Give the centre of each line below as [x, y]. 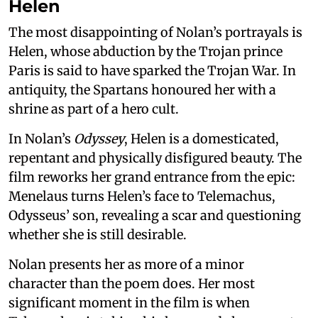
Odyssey [99, 139]
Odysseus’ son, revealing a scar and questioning [155, 216]
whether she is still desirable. [98, 235]
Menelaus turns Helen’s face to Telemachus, [142, 197]
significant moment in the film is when [129, 303]
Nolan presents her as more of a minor [126, 265]
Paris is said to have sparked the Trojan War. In [152, 71]
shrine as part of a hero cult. [94, 109]
